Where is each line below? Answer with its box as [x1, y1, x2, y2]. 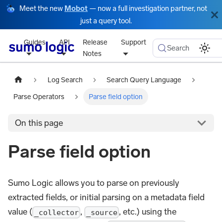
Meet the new [19, 4, 64, 13]
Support [120, 38, 146, 47]
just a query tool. [80, 16, 132, 26]
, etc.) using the [119, 206, 176, 218]
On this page [15, 117, 63, 129]
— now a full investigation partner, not [88, 4, 207, 13]
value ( [8, 206, 32, 218]
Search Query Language [107, 75, 182, 84]
